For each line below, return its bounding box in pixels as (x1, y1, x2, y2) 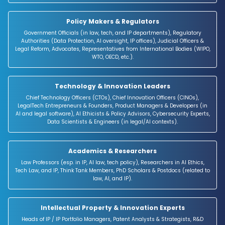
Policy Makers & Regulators (66, 17, 159, 26)
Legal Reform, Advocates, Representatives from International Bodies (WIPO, (15, 45, 210, 53)
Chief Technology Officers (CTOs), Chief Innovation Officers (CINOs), (26, 93, 199, 101)
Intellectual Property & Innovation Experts (40, 203, 185, 212)
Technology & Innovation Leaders (55, 81, 170, 90)
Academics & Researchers (68, 146, 157, 155)
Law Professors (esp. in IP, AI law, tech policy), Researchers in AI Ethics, (21, 158, 204, 166)
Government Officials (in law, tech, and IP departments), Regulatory (24, 29, 201, 37)
